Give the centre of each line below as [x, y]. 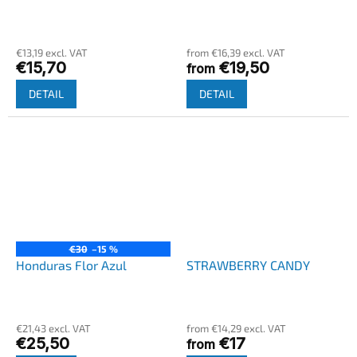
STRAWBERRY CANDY [248, 265]
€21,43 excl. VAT [53, 328]
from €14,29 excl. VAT [236, 328]
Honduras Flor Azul [71, 265]
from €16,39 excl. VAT [236, 53]
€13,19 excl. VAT [52, 53]
